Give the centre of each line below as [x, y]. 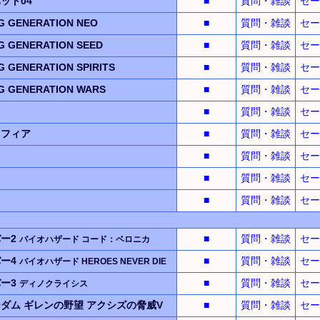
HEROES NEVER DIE [124, 261]
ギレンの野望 [53, 305]
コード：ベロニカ [115, 239]
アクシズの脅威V [124, 305]
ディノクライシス [53, 283]
